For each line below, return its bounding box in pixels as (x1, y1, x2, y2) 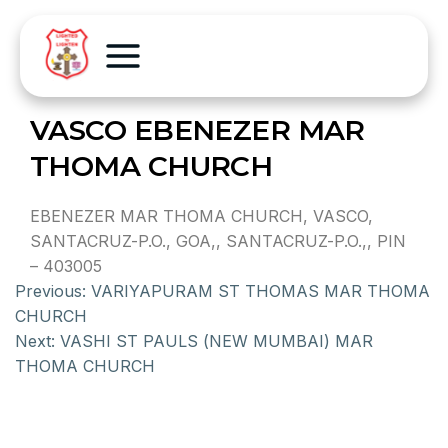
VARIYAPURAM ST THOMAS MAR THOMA (91, 281, 430, 301)
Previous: (15, 281, 86, 301)
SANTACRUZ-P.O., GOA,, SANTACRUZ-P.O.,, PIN (30, 231, 406, 251)
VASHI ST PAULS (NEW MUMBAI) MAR (60, 331, 373, 351)
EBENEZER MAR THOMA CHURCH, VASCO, (30, 206, 373, 226)
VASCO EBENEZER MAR (30, 113, 365, 147)
